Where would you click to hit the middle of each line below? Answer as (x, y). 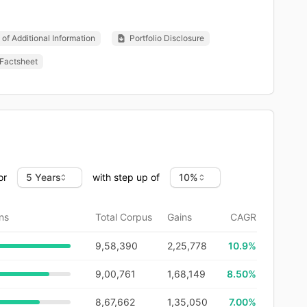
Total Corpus (124, 217)
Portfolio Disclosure (167, 38)
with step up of (126, 177)
